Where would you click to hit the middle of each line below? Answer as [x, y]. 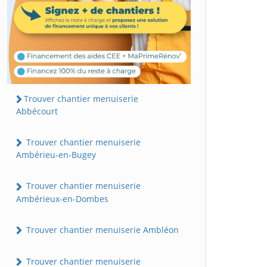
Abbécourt [37, 111]
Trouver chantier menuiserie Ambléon [101, 229]
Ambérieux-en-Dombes [62, 198]
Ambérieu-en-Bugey [56, 155]
